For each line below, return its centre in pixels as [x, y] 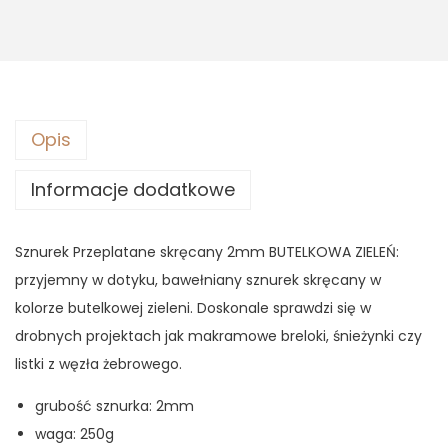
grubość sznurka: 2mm [114, 406]
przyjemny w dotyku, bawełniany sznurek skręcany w [198, 280]
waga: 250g [74, 434]
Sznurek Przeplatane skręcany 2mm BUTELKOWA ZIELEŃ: [207, 252]
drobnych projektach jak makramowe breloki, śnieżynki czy [218, 336]
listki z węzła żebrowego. [98, 364]
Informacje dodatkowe [133, 190]
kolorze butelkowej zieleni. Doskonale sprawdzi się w [193, 308]
